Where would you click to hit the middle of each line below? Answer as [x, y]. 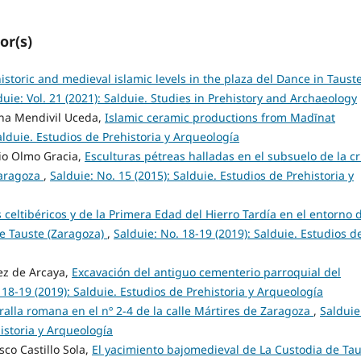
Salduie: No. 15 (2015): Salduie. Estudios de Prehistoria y [202, 176]
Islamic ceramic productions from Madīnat [220, 118]
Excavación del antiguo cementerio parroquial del [206, 272]
